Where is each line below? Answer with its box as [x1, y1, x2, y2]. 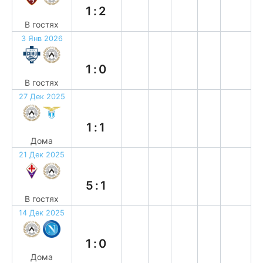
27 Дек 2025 [18, 92, 65, 101]
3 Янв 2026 [21, 34, 63, 43]
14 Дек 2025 [19, 208, 65, 217]
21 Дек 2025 [19, 150, 65, 159]
